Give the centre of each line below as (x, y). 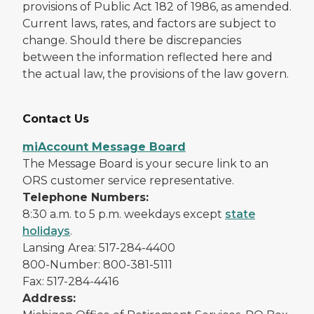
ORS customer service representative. (128, 180)
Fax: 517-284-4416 (70, 281)
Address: (49, 298)
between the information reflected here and (148, 57)
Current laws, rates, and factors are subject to (149, 23)
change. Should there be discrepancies (132, 40)
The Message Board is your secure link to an (145, 163)
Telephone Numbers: (86, 197)
